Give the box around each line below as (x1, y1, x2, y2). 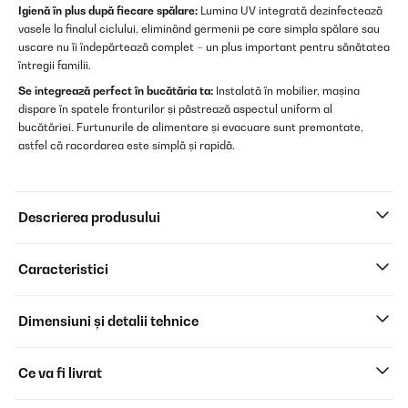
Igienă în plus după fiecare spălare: (18, 4, 198, 18)
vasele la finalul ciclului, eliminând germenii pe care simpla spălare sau (18, 22, 380, 36)
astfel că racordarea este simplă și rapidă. (18, 138, 235, 153)
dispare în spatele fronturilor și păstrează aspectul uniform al (18, 102, 332, 117)
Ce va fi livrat (18, 365, 102, 382)
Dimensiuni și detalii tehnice (18, 313, 199, 330)
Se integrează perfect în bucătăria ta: (18, 84, 213, 98)
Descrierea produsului (18, 209, 160, 226)
